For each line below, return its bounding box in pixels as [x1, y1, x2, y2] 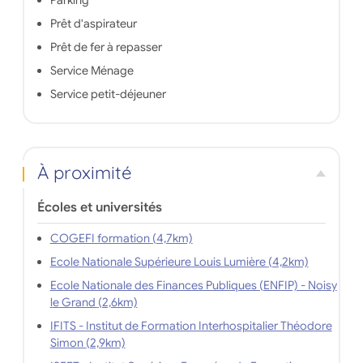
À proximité [36, 161, 132, 185]
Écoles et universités [36, 199, 162, 216]
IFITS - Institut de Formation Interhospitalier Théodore [49, 318, 332, 334]
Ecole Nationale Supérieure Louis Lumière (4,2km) [267, 254, 309, 270]
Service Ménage [49, 63, 134, 79]
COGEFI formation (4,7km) [152, 231, 193, 246]
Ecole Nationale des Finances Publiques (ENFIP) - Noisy [49, 278, 337, 293]
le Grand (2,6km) [97, 295, 138, 310]
